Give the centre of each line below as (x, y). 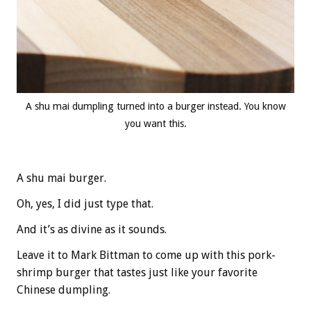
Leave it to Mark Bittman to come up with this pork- (146, 255)
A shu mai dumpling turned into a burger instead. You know (155, 106)
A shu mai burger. (61, 178)
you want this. (155, 123)
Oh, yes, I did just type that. (85, 203)
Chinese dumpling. (64, 289)
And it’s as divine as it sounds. (92, 229)
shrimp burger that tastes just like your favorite (137, 272)
